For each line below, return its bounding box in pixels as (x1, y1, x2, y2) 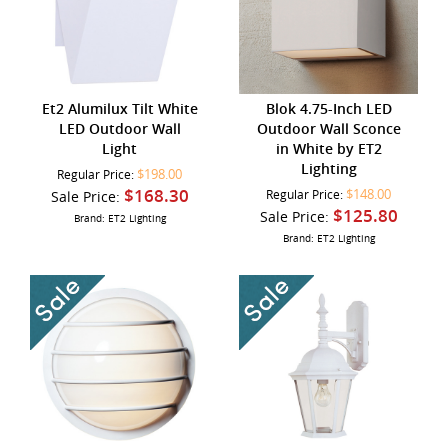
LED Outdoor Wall (58, 118, 181, 138)
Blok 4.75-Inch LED (265, 98, 392, 118)
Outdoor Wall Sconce (256, 118, 401, 138)
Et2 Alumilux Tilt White (41, 98, 198, 118)
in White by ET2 (275, 138, 382, 158)
